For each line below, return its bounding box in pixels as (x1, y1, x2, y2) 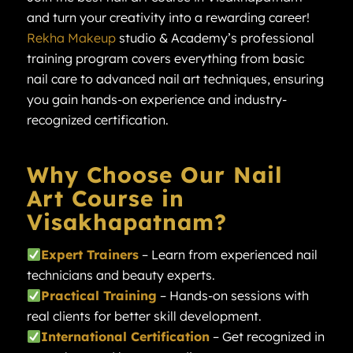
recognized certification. (26, 111, 169, 128)
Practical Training (40, 288, 157, 304)
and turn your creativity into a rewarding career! (26, 9, 310, 25)
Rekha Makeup (26, 29, 116, 46)
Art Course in (26, 184, 184, 212)
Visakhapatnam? (26, 207, 227, 236)
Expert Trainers (40, 247, 139, 263)
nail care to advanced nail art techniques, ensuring (26, 70, 324, 87)
